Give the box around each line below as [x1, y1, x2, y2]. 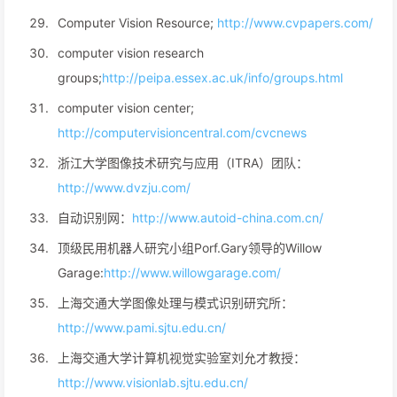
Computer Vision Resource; [58, 15, 217, 30]
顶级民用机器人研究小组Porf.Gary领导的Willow [58, 240, 322, 255]
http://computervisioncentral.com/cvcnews [58, 125, 307, 140]
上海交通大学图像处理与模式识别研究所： [58, 295, 293, 310]
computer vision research [58, 45, 204, 60]
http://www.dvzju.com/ [58, 180, 191, 195]
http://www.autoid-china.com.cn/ [132, 210, 323, 225]
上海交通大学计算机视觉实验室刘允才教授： [58, 350, 306, 365]
